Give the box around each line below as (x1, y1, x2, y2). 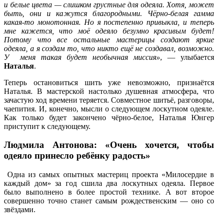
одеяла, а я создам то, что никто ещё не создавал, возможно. (4, 44, 214, 53)
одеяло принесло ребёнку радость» (4, 150, 150, 161)
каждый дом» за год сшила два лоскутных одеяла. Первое (4, 179, 214, 188)
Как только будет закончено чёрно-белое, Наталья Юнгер (4, 113, 214, 122)
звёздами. (4, 205, 36, 214)
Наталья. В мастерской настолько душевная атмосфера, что (4, 87, 214, 95)
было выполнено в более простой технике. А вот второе (4, 188, 214, 197)
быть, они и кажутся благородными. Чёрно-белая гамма (4, 9, 214, 18)
